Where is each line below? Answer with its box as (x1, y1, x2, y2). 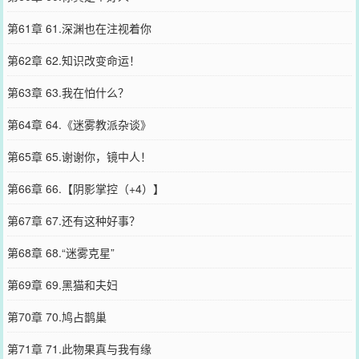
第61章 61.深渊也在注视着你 (6, 19, 151, 36)
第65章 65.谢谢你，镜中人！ (6, 147, 151, 164)
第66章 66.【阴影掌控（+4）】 (6, 179, 164, 196)
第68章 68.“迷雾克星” (6, 244, 115, 260)
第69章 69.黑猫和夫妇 (6, 276, 118, 292)
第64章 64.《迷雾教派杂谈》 (6, 115, 151, 132)
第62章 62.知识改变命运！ (6, 51, 140, 68)
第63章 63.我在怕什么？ (6, 83, 129, 100)
